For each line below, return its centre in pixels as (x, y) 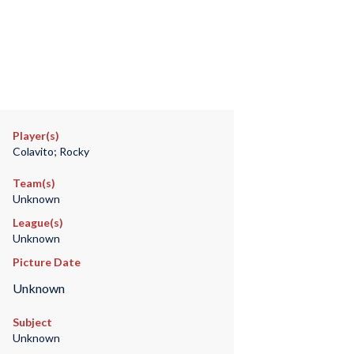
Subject (32, 322)
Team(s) (34, 183)
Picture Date (46, 262)
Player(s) (36, 136)
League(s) (38, 222)
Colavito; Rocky (51, 151)
